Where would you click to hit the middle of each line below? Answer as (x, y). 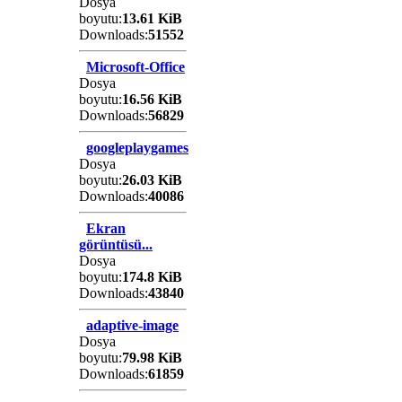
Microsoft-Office (135, 66)
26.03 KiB (152, 179)
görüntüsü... (116, 244)
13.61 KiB (152, 18)
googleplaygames (137, 147)
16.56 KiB (152, 99)
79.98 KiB (152, 357)
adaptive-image (132, 325)
